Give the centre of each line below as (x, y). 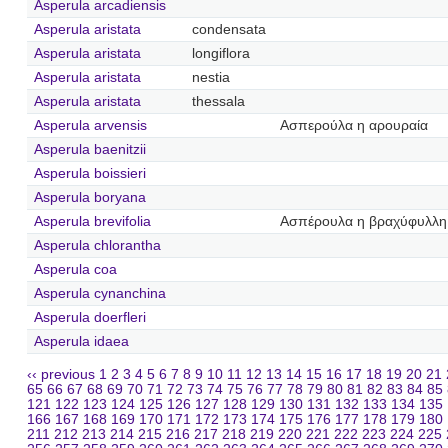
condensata (228, 29)
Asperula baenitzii (89, 149)
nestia (210, 77)
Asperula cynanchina (99, 293)
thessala (218, 101)
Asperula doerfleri (89, 317)
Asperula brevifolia (92, 221)
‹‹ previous (61, 375)
